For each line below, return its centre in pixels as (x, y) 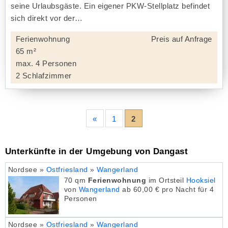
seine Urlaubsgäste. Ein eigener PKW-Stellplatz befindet (110, 6)
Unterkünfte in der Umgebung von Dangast (97, 151)
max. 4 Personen (46, 63)
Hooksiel (201, 180)
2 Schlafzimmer (44, 76)
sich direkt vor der (43, 18)
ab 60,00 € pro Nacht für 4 (167, 190)
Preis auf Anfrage (181, 39)
